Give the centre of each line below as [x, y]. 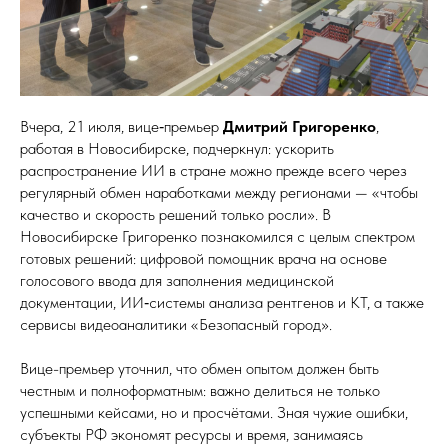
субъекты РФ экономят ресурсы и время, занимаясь [191, 435]
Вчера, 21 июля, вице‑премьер [121, 127]
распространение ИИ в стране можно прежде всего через [213, 171]
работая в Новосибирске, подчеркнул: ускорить [177, 149]
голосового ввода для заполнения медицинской [177, 281]
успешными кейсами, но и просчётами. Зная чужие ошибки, [214, 413]
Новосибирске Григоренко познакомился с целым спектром [217, 237]
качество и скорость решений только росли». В [175, 215]
